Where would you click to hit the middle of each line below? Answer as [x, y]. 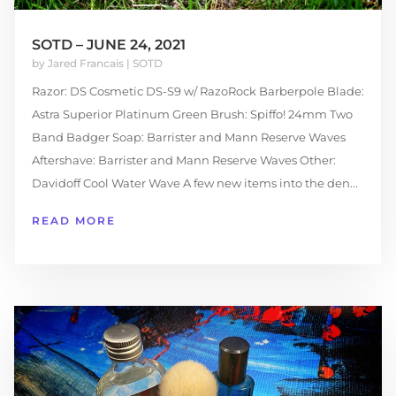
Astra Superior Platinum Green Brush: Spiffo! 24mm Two [192, 114]
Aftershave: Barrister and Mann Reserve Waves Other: [183, 160]
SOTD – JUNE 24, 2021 [108, 45]
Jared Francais [85, 64]
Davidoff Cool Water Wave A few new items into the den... [194, 183]
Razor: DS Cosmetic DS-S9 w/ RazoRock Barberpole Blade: [198, 91]
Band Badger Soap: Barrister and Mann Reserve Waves [188, 137]
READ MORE [73, 221]
